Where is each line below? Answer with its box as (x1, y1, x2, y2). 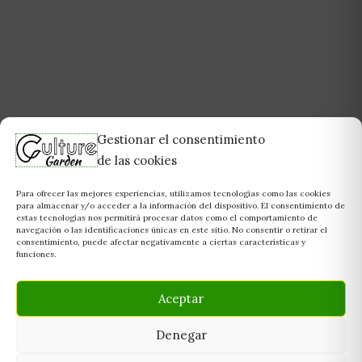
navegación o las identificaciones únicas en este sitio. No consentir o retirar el (16, 225, 327, 235)
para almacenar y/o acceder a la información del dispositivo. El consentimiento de (16, 200, 345, 211)
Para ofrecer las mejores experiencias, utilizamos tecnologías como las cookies (16, 188, 330, 199)
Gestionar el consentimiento (97, 132, 265, 147)
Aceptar (158, 290, 204, 306)
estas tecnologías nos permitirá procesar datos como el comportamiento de (16, 213, 318, 223)
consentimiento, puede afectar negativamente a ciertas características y (16, 237, 305, 247)
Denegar (155, 326, 207, 343)
